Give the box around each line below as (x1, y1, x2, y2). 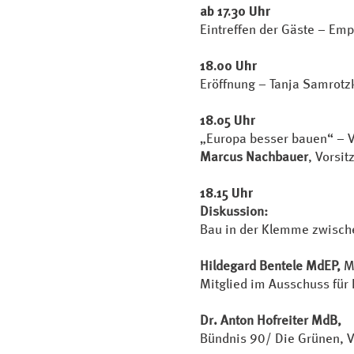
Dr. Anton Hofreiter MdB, (200, 312, 341, 327)
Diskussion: (200, 203, 268, 218)
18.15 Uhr (200, 183, 259, 202)
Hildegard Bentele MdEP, (200, 258, 344, 273)
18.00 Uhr (200, 55, 257, 75)
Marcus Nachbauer (200, 149, 308, 164)
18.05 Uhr (200, 110, 258, 130)
